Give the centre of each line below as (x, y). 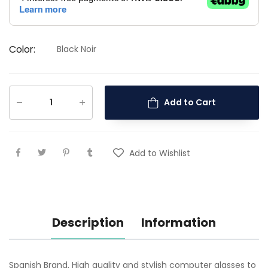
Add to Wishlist (160, 153)
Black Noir (77, 49)
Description (88, 222)
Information (179, 222)
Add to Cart (190, 103)
